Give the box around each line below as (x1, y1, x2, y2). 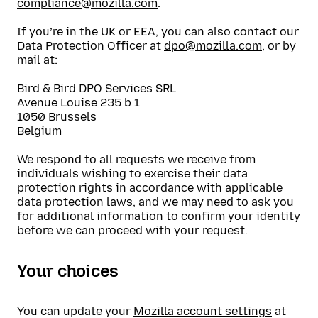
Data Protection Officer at (17, 39, 164, 53)
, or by (262, 39, 296, 53)
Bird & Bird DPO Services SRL (17, 82, 176, 95)
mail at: (17, 53, 57, 67)
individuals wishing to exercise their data (17, 167, 248, 180)
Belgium (17, 124, 62, 138)
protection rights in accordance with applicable (17, 181, 283, 194)
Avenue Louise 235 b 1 (17, 96, 140, 109)
